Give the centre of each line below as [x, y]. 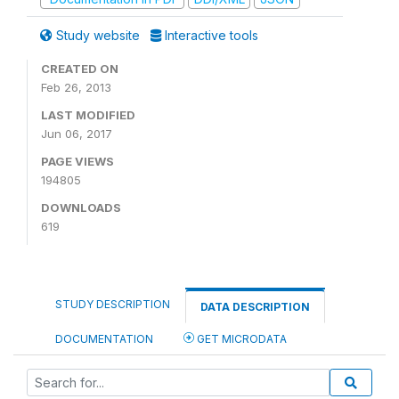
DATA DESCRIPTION [255, 307]
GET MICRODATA [240, 339]
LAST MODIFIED [88, 115]
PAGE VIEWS [77, 161]
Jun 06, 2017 [77, 134]
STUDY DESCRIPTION [113, 304]
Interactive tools [210, 35]
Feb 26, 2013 [76, 87]
